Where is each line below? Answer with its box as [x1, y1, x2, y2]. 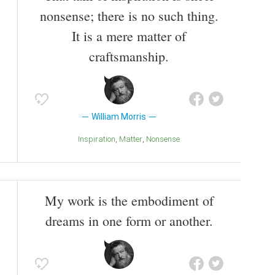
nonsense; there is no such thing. [39, 7, 219, 25]
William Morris [91, 112, 147, 122]
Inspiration [80, 134, 115, 144]
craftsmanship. [89, 47, 169, 66]
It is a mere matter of [72, 27, 186, 45]
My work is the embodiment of [44, 192, 214, 210]
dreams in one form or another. [45, 212, 213, 230]
